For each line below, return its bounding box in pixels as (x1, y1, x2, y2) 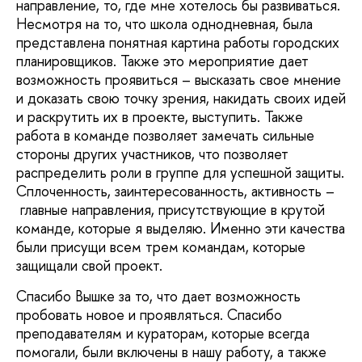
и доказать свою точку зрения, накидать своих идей (16, 88, 346, 109)
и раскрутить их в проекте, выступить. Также (16, 107, 303, 128)
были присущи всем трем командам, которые (16, 237, 305, 258)
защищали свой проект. (16, 255, 166, 276)
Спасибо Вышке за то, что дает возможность (16, 285, 301, 306)
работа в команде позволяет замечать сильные (16, 125, 314, 146)
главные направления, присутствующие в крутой (16, 200, 325, 221)
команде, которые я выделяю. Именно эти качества (16, 218, 345, 239)
